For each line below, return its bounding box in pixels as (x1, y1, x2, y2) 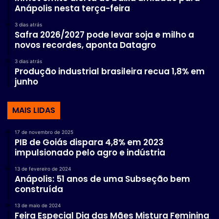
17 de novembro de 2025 (15, 129, 73, 135)
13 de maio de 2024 (15, 202, 61, 209)
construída (15, 183, 63, 196)
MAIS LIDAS (12, 105, 55, 116)
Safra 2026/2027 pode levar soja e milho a (15, 29, 194, 41)
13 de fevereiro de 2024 (15, 166, 71, 172)
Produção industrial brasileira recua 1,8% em (15, 66, 205, 78)
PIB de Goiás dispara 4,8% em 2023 (15, 136, 164, 149)
